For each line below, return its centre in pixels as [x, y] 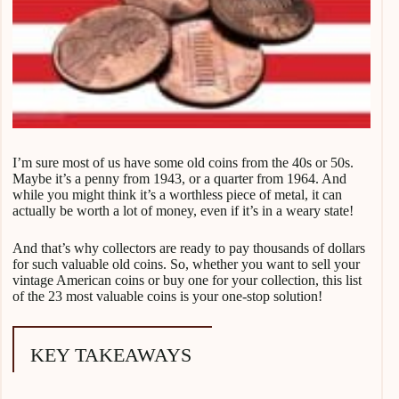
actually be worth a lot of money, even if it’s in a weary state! [183, 211]
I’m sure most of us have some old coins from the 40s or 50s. [183, 163]
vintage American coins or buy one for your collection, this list [187, 281]
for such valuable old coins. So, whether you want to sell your [186, 265]
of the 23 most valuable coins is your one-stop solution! [167, 297]
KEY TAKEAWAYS [111, 355]
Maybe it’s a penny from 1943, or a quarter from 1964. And [179, 179]
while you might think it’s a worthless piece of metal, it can [177, 195]
